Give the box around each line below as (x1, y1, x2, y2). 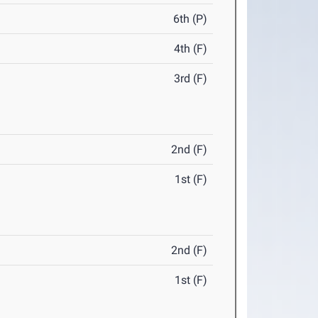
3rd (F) (174, 72, 208, 86)
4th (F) (174, 42, 208, 56)
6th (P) (173, 12, 208, 26)
